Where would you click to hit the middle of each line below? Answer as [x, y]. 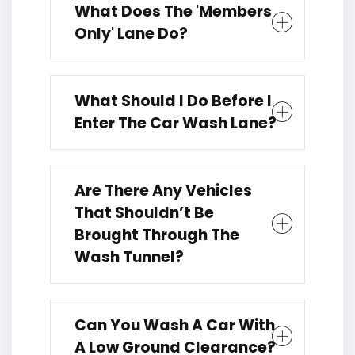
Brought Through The [157, 235]
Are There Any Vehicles [163, 191]
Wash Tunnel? [129, 258]
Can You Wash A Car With [175, 325]
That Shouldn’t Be [144, 213]
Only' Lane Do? [131, 33]
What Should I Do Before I [173, 101]
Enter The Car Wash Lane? [176, 124]
